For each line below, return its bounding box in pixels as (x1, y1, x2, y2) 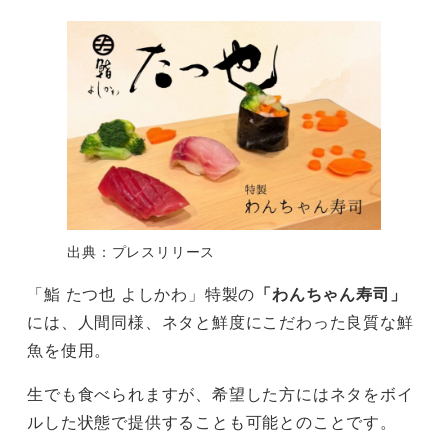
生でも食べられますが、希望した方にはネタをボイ (27, 382, 414, 406)
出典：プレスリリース (67, 241, 216, 262)
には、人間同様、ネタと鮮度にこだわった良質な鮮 (27, 310, 414, 334)
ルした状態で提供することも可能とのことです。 (27, 410, 397, 434)
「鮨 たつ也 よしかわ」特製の (27, 282, 256, 306)
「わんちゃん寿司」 (255, 282, 407, 306)
